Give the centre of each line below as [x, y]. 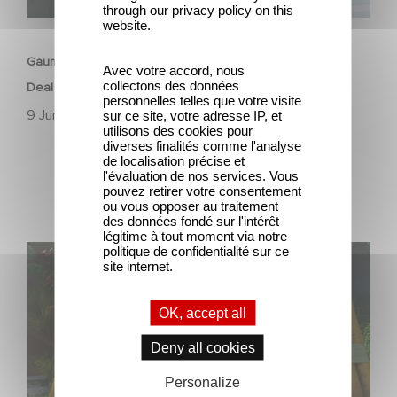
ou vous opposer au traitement [191, 206]
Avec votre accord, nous [174, 70]
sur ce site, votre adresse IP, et [192, 115]
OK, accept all [202, 313]
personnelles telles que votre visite [202, 100]
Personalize [202, 382]
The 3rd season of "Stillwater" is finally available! [172, 252]
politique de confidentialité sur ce [196, 251]
